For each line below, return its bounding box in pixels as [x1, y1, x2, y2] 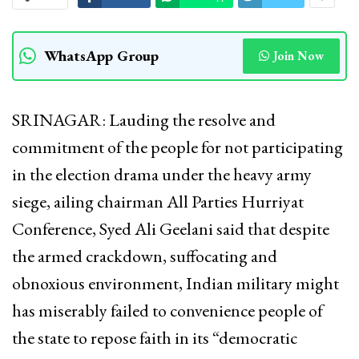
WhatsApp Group [44, 45, 159, 66]
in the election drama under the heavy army [12, 162, 312, 186]
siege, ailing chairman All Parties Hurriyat [12, 189, 304, 213]
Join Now [273, 47, 324, 63]
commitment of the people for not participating [12, 135, 343, 159]
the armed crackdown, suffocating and [12, 244, 277, 268]
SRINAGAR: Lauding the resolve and [12, 107, 276, 131]
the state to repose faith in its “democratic [12, 325, 297, 349]
